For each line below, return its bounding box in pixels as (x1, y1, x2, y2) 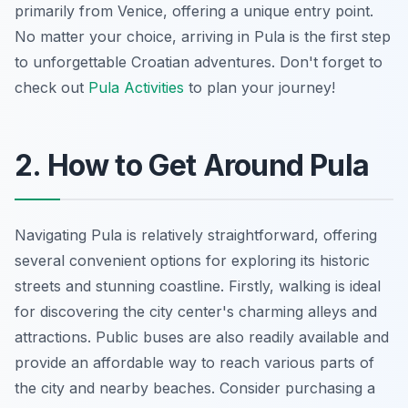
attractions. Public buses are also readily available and (15, 327, 389, 346)
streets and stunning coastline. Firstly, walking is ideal (15, 276, 381, 295)
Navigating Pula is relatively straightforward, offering (15, 225, 377, 244)
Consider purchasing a (219, 378, 375, 397)
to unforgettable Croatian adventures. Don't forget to (15, 52, 382, 71)
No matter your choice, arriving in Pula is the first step (15, 26, 391, 46)
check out (15, 77, 88, 97)
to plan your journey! (184, 77, 335, 97)
